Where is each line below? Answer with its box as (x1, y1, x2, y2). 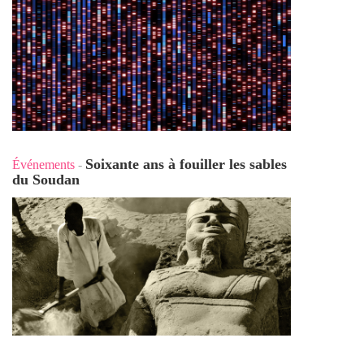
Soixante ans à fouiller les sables (85, 155, 287, 172)
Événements (12, 157, 78, 171)
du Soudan (12, 171, 80, 188)
